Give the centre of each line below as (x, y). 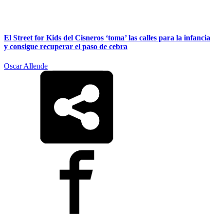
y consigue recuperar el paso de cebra (66, 47)
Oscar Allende (26, 66)
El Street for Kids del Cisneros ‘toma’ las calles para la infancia (107, 38)
